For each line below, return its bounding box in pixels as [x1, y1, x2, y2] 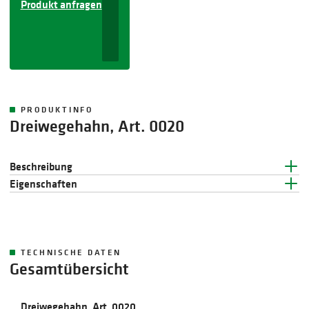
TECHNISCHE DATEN [20, 246, 121, 258]
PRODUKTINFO [20, 103, 93, 116]
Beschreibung [9, 159, 72, 175]
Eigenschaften [9, 176, 77, 192]
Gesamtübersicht [9, 257, 129, 279]
